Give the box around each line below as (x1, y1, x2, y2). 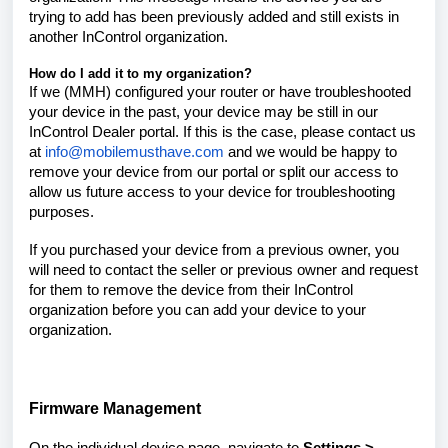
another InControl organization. (29, 28, 228, 45)
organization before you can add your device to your (29, 301, 366, 318)
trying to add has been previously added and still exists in (29, 8, 399, 25)
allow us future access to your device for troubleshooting (29, 183, 395, 200)
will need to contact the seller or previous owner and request (29, 261, 418, 278)
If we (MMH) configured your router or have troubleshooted (29, 83, 411, 100)
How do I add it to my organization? (29, 65, 252, 81)
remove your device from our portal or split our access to (29, 163, 398, 180)
